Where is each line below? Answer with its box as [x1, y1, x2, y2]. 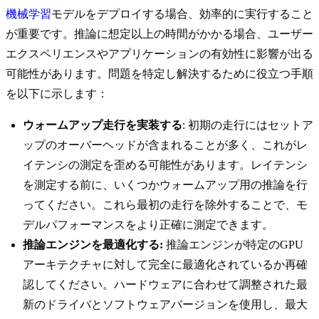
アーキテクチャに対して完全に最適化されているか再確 [23, 258, 308, 271]
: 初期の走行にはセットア [182, 119, 313, 132]
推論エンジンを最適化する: [23, 239, 163, 251]
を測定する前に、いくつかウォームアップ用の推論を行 [23, 179, 308, 192]
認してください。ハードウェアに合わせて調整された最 [23, 278, 308, 291]
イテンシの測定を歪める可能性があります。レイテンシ [23, 159, 308, 172]
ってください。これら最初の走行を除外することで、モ [23, 199, 308, 211]
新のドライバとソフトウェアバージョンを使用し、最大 [23, 298, 308, 311]
